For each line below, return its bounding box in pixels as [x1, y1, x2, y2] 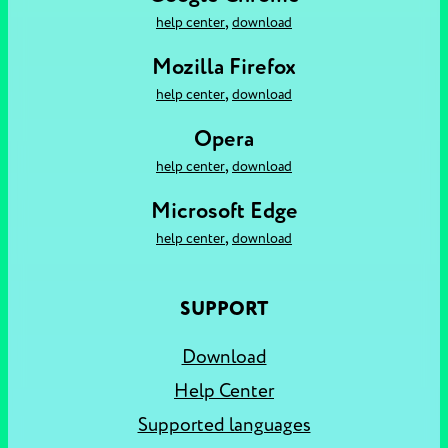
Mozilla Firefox [152, 53, 296, 81]
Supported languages [137, 413, 311, 437]
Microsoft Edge [150, 197, 298, 225]
